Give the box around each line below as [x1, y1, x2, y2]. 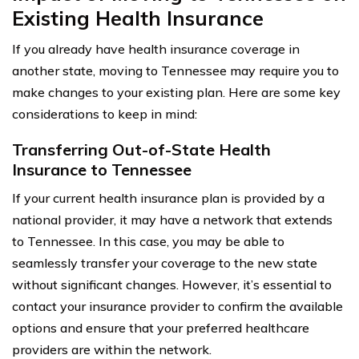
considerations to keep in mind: [12, 105, 197, 122]
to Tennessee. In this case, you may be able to [12, 232, 284, 249]
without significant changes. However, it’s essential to [12, 276, 332, 292]
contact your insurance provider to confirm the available [12, 297, 343, 314]
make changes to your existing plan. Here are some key [12, 83, 341, 100]
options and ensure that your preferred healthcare [12, 319, 309, 336]
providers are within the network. [12, 341, 212, 357]
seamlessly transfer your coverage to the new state [12, 254, 317, 271]
